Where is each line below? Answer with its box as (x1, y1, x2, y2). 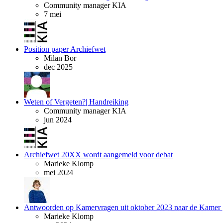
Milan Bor (44, 54, 76, 62)
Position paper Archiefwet (24, 45, 106, 53)
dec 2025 (44, 63, 73, 71)
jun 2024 (44, 115, 72, 124)
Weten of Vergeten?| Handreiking (24, 98, 128, 106)
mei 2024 (44, 168, 73, 177)
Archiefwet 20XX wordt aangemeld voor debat (24, 150, 173, 159)
